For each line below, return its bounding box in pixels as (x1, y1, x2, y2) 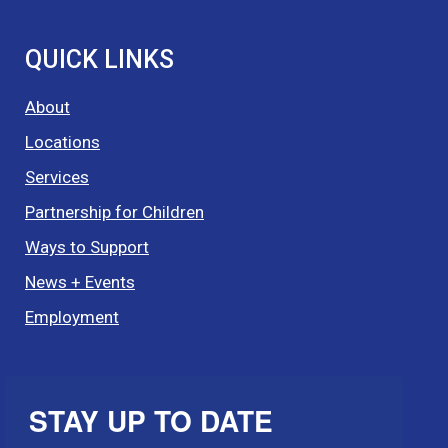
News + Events (25, 272, 135, 292)
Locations (25, 132, 100, 152)
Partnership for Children (25, 202, 204, 222)
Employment (25, 307, 119, 327)
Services (25, 167, 89, 187)
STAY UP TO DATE (29, 400, 273, 441)
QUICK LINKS (25, 45, 174, 74)
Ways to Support (25, 237, 149, 257)
